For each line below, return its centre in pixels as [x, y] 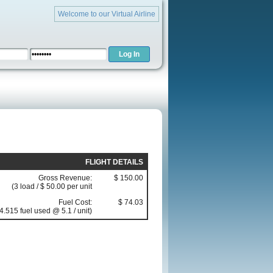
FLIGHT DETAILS [114, 162]
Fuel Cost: [75, 203]
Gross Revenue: [65, 178]
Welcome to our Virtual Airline [107, 14]
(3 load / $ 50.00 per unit [52, 187]
